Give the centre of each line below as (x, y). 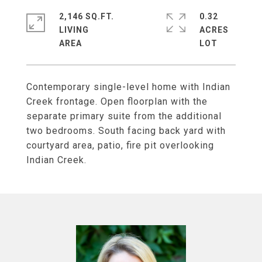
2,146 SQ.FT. (87, 16)
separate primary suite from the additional (124, 116)
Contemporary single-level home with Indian (128, 87)
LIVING (74, 30)
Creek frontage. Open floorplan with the (117, 101)
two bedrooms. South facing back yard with (126, 131)
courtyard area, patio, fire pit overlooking (120, 145)
